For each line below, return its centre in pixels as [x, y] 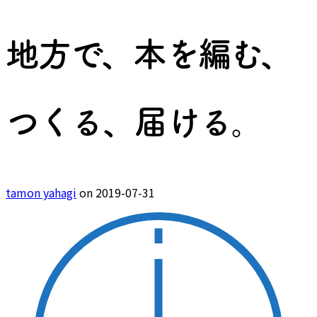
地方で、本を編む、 [149, 53]
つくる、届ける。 [134, 121]
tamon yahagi [41, 192]
